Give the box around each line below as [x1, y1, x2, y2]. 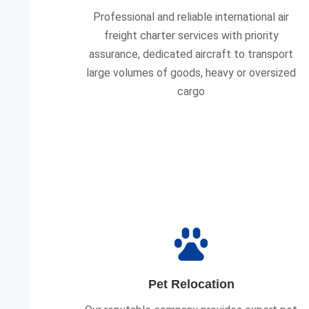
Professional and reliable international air [93, 10, 290, 23]
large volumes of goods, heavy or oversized [86, 66, 297, 79]
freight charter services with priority [103, 29, 279, 42]
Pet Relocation [148, 277, 235, 291]
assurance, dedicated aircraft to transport [89, 48, 294, 61]
